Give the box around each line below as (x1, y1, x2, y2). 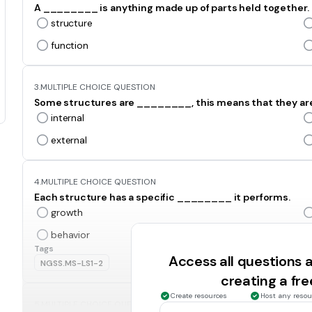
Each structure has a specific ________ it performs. (34, 191, 290, 203)
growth (51, 206, 84, 219)
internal (51, 111, 84, 124)
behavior (51, 228, 90, 241)
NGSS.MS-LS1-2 (40, 258, 103, 269)
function (51, 39, 88, 52)
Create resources (171, 291, 227, 300)
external (51, 134, 87, 146)
